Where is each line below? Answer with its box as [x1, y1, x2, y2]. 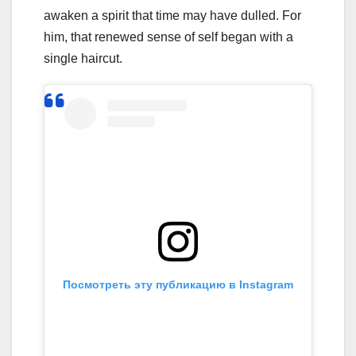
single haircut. [44, 52, 122, 66]
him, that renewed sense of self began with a [44, 30, 293, 44]
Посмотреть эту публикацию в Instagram [63, 277, 293, 291]
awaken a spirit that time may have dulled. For [44, 9, 301, 23]
